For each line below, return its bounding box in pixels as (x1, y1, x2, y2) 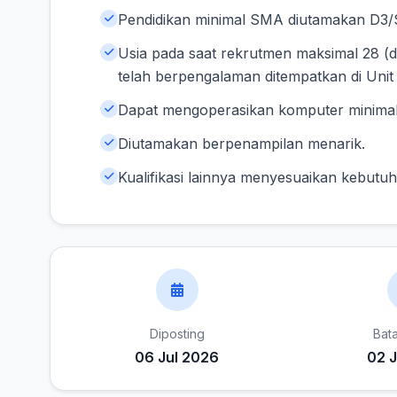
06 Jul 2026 (135, 348, 220, 366)
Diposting (149, 326, 205, 341)
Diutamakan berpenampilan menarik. (118, 135, 365, 152)
